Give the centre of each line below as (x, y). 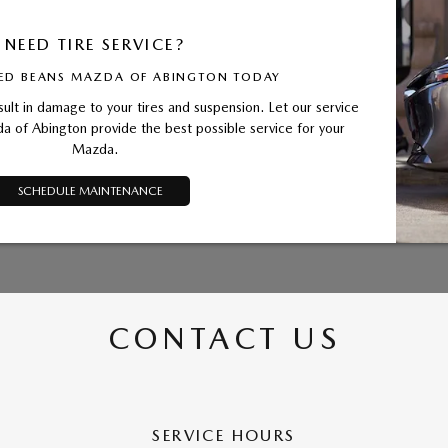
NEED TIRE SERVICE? (95, 45)
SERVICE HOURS (224, 436)
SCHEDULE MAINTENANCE (90, 191)
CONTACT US (224, 338)
